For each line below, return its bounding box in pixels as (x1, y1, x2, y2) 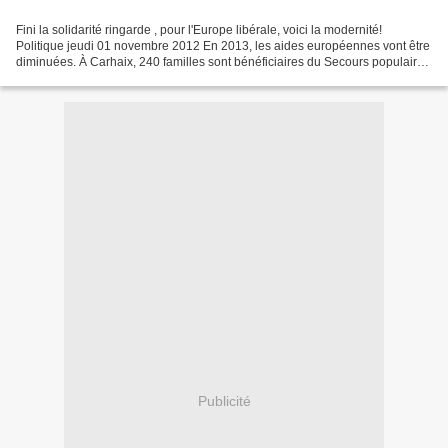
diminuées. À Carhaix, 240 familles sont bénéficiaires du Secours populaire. (16, 54, 427, 69)
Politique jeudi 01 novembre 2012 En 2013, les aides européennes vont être (16, 38, 430, 53)
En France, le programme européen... (16, 70, 219, 85)
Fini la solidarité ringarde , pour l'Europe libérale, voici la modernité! (16, 22, 382, 37)
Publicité (197, 393, 251, 410)
